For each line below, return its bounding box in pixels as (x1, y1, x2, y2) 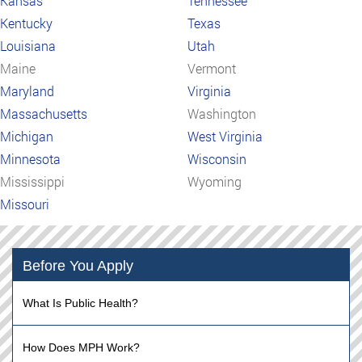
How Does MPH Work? (23, 341, 140, 355)
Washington (187, 105, 256, 123)
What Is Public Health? (23, 297, 138, 310)
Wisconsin (187, 150, 246, 168)
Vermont (187, 60, 236, 78)
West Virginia (187, 128, 263, 145)
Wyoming (187, 173, 242, 191)
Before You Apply (23, 258, 133, 275)
